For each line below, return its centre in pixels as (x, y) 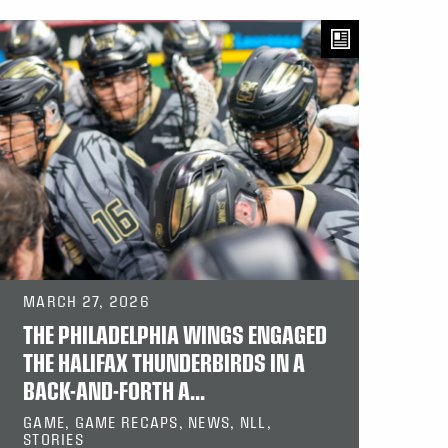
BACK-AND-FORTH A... (114, 390)
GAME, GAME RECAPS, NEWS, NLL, (147, 422)
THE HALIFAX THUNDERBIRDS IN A (164, 362)
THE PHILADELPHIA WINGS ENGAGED (175, 334)
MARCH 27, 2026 (86, 301)
